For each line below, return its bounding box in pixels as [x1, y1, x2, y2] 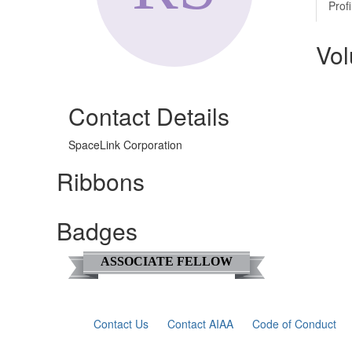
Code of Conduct [252, 316, 337, 332]
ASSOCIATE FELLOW [101, 255, 233, 268]
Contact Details [68, 99, 229, 133]
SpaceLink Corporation [68, 137, 182, 152]
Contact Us [93, 316, 149, 332]
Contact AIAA [167, 316, 234, 332]
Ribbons [57, 164, 145, 198]
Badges [57, 214, 137, 247]
